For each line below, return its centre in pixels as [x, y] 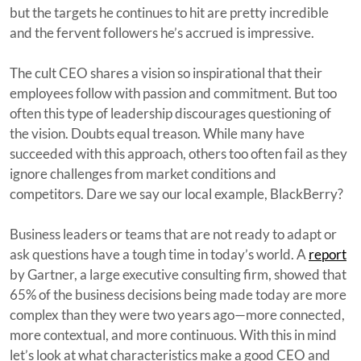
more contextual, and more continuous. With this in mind [173, 334]
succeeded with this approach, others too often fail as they [178, 153]
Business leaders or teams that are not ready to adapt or [173, 234]
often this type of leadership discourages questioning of [170, 113]
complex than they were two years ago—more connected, [177, 314]
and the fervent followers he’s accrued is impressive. [162, 32]
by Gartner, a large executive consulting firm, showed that [178, 274]
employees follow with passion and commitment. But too [173, 93]
